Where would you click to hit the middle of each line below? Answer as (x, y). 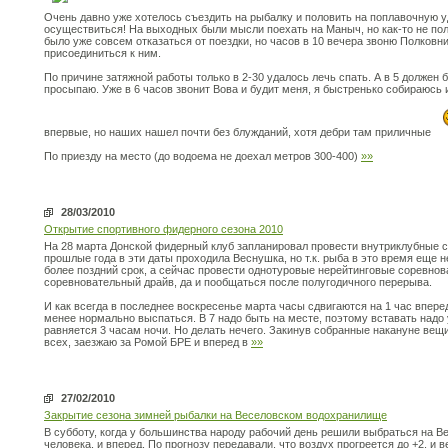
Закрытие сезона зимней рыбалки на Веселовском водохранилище (215, 415)
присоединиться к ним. (102, 53)
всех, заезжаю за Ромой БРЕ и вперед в (147, 342)
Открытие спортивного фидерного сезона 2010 (163, 229)
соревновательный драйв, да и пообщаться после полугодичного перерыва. (238, 282)
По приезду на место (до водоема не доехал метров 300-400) (202, 156)
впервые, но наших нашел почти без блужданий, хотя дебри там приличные (239, 132)
